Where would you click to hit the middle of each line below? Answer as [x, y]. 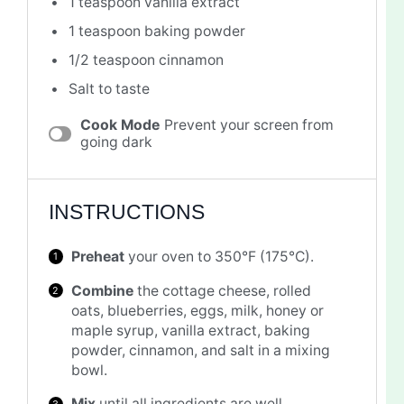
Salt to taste [109, 88]
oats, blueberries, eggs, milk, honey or [198, 310]
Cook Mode [119, 125]
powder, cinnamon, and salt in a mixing [201, 350]
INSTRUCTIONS [126, 213]
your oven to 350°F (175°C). [220, 256]
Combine [103, 290]
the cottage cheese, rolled [223, 290]
